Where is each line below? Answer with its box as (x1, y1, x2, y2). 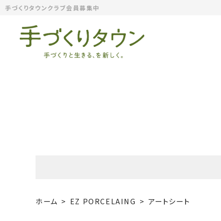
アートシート (148, 195, 190, 206)
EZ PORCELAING (70, 195, 136, 206)
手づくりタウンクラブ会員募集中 (5, 3, 100, 12)
